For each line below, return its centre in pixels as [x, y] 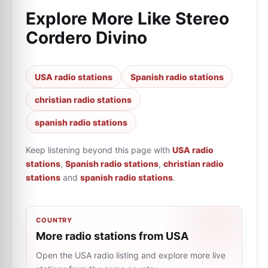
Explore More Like [100, 19]
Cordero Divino [86, 38]
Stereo [202, 19]
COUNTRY [54, 220]
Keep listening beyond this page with [98, 150]
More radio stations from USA [112, 236]
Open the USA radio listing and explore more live [131, 255]
